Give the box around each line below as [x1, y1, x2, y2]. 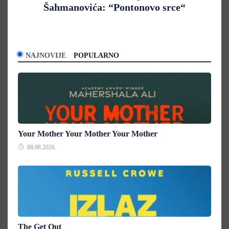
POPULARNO [74, 51, 119, 59]
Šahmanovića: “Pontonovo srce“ [43, 1, 186, 13]
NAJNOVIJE [26, 51, 66, 59]
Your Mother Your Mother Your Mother [18, 129, 157, 138]
